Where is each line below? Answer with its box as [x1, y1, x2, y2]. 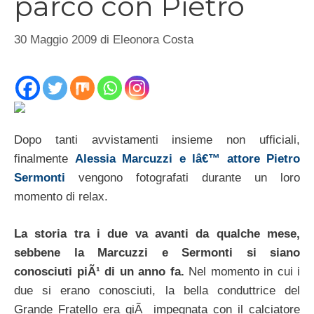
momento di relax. [14, 190, 108, 204]
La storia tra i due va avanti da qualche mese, [14, 226, 300, 240]
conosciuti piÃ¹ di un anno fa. [14, 264, 184, 278]
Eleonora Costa [113, 32, 193, 46]
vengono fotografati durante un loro [65, 171, 300, 185]
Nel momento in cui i [184, 264, 300, 278]
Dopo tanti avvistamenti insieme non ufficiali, [14, 133, 300, 147]
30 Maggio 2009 [14, 32, 97, 46]
